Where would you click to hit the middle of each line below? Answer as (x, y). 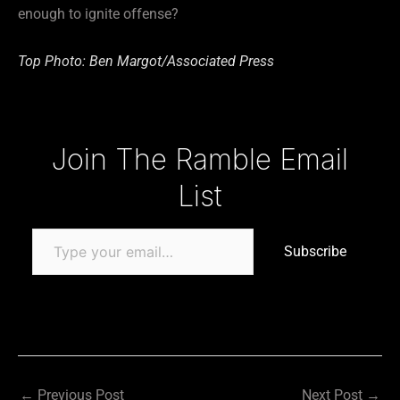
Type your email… (54, 139)
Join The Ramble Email (200, 159)
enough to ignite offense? (98, 13)
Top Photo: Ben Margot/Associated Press (146, 61)
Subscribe (315, 251)
